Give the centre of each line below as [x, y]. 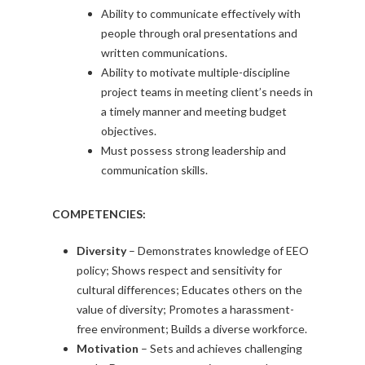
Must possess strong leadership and [193, 151]
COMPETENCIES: [99, 214]
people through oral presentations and [199, 33]
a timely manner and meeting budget [194, 112]
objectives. [129, 131]
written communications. [164, 53]
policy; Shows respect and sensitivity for [179, 270]
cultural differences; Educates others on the [189, 290]
